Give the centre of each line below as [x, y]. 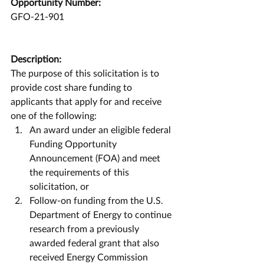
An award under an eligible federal [101, 129]
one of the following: [55, 115]
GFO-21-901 [37, 16]
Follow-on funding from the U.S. [98, 200]
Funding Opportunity [74, 143]
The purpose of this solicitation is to [86, 73]
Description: [36, 59]
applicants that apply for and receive [87, 101]
